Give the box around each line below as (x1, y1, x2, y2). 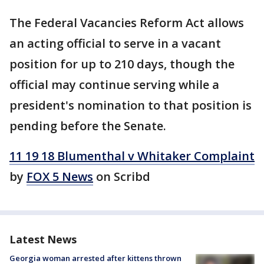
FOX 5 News (27, 169, 93, 184)
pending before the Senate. (9, 118, 166, 134)
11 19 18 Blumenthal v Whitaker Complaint (9, 148, 255, 164)
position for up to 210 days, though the (9, 56, 235, 72)
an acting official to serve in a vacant (9, 35, 221, 51)
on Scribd (93, 169, 150, 184)
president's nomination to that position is (9, 97, 252, 113)
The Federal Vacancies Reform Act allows (9, 15, 244, 31)
